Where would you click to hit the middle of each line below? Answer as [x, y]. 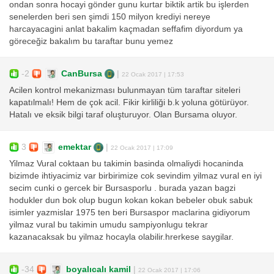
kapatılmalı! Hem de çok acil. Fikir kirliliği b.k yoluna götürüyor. [129, 103]
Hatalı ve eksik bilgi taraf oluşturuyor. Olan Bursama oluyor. [123, 115]
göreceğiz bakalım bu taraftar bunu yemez [91, 42]
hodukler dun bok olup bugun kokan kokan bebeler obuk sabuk [131, 201]
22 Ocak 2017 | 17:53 [153, 74]
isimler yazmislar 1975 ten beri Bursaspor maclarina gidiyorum [130, 213]
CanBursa [82, 73]
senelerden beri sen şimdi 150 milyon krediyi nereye [110, 17]
